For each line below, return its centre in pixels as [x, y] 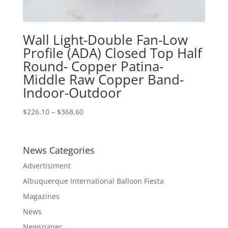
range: [94, 123]
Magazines [41, 196]
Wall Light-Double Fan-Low [105, 39]
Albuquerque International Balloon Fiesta [93, 181]
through [96, 146]
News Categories [59, 150]
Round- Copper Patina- [93, 66]
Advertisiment [47, 165]
